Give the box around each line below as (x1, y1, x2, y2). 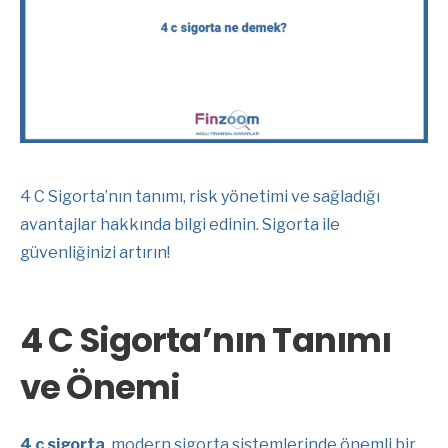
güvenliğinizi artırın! (20, 242, 170, 262)
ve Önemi (20, 362, 181, 411)
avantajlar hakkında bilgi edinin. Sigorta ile (20, 214, 340, 234)
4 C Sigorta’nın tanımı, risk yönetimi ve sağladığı (20, 186, 380, 206)
